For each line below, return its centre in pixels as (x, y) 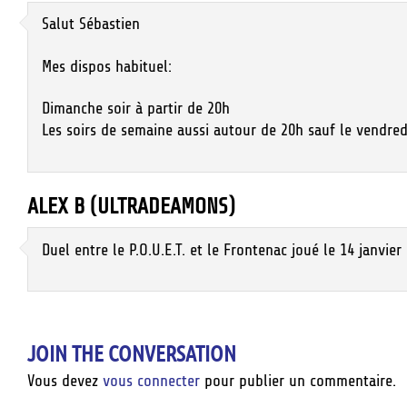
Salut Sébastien (91, 24)
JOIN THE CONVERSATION (132, 353)
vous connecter (151, 380)
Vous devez (65, 380)
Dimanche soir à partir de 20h (136, 109)
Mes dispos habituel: (107, 66)
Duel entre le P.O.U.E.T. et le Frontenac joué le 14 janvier (222, 249)
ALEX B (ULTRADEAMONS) (131, 207)
